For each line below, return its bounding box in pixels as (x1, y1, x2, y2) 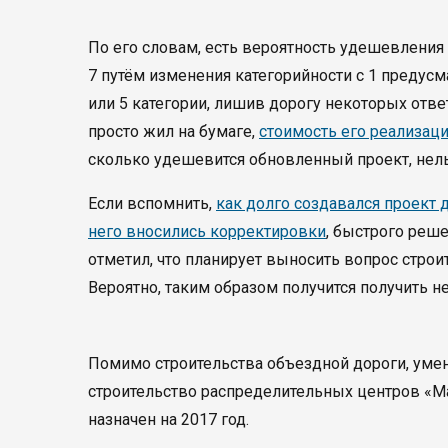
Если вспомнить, (88, 194, 216, 213)
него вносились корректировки (88, 222, 326, 241)
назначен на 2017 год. (88, 410, 249, 429)
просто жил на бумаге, (88, 122, 259, 141)
